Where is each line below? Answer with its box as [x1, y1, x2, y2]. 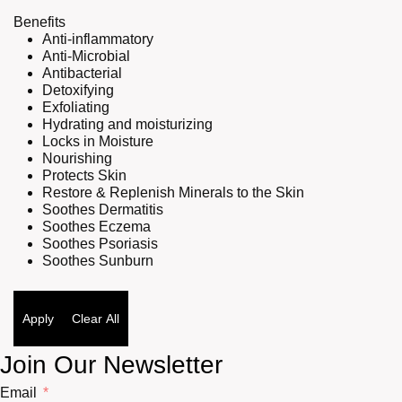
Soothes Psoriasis [42, 236, 158, 252]
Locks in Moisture [42, 134, 153, 150]
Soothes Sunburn [42, 253, 153, 269]
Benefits [13, 14, 66, 31]
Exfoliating [42, 100, 109, 116]
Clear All [72, 311, 119, 327]
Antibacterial [42, 66, 122, 82]
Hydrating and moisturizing [42, 117, 213, 133]
